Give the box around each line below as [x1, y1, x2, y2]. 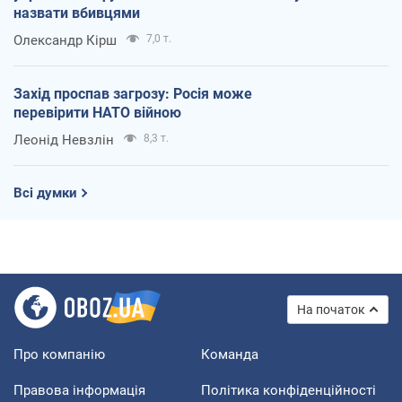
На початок [297, 301, 365, 317]
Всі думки [13, 184, 77, 201]
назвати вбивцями [13, 4, 140, 22]
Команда [201, 345, 258, 363]
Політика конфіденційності [201, 381, 376, 398]
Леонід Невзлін [13, 131, 114, 148]
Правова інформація [13, 381, 145, 398]
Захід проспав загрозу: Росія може [13, 84, 252, 102]
